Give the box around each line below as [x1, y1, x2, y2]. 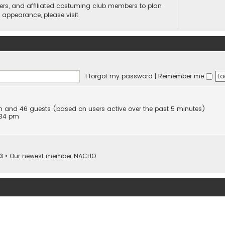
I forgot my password [85, 71, 153, 80]
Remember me [158, 71, 206, 80]
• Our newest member [3, 151, 74, 160]
